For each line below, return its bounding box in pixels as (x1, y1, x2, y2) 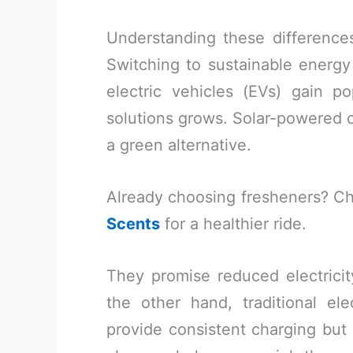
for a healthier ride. (160, 214, 307, 233)
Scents (106, 214, 160, 233)
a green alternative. (106, 136, 251, 154)
